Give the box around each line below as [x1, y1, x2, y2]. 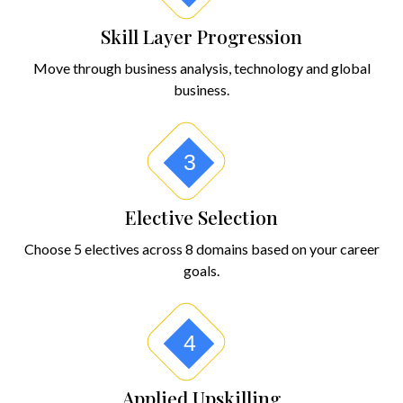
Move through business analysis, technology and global [32, 59, 371, 77]
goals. [184, 262, 219, 280]
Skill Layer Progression [101, 23, 302, 49]
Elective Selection [125, 204, 278, 230]
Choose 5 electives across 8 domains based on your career [23, 240, 380, 258]
